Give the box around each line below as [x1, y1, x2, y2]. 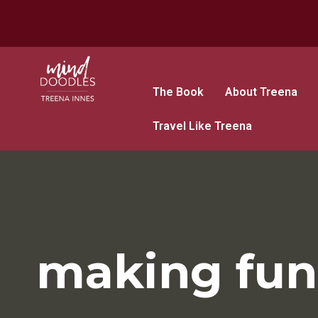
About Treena [225, 85, 298, 99]
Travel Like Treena [153, 119, 253, 133]
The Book [153, 85, 204, 99]
